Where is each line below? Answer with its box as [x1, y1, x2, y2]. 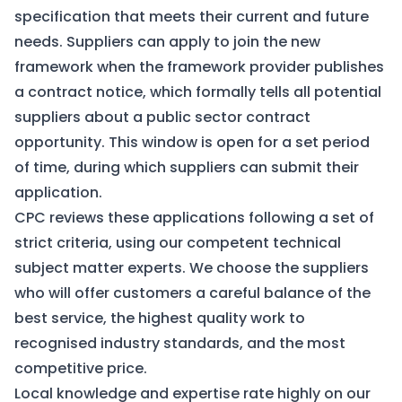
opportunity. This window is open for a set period [14, 132, 370, 153]
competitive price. [14, 358, 147, 379]
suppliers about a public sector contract [14, 107, 310, 127]
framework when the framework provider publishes [14, 57, 384, 77]
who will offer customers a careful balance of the [14, 283, 371, 303]
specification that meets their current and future [14, 6, 369, 27]
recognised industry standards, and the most [14, 333, 345, 354]
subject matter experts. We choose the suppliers [14, 258, 369, 278]
